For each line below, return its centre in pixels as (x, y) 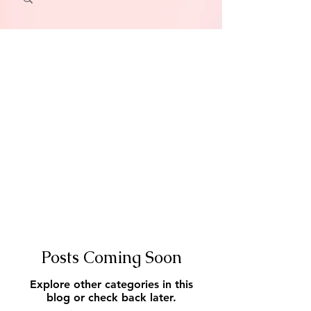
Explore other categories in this (111, 284)
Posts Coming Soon (111, 257)
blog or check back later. (111, 297)
